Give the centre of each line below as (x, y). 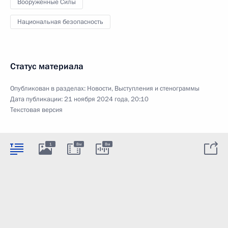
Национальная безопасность (60, 22)
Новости (99, 88)
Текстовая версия (36, 110)
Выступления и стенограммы (157, 88)
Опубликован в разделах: (49, 88)
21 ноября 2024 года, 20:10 (106, 99)
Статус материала (47, 66)
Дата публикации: (37, 99)
